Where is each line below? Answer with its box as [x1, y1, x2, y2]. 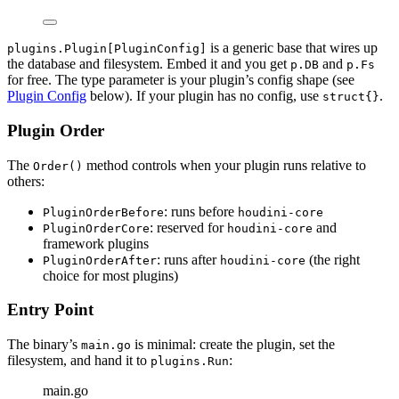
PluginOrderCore [43, 221, 150, 235]
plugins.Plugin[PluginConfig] [7, 42, 207, 56]
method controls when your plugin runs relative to [83, 157, 366, 173]
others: [7, 173, 45, 189]
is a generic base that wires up [207, 40, 378, 56]
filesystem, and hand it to [7, 352, 151, 368]
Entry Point [7, 300, 94, 320]
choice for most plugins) [43, 267, 178, 283]
